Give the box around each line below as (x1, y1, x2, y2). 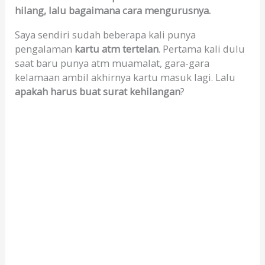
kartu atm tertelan (75, 41, 159, 56)
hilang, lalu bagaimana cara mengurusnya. (15, 4, 211, 18)
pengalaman (15, 41, 75, 56)
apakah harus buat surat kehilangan (15, 84, 181, 98)
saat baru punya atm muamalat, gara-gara (15, 56, 210, 70)
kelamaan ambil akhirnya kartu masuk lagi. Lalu (15, 70, 236, 84)
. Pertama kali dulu (159, 41, 245, 56)
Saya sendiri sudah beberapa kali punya (15, 27, 196, 41)
